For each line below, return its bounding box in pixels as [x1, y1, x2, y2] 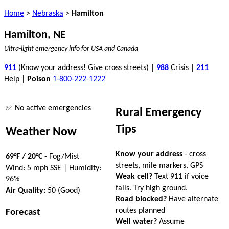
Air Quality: [6, 186, 45, 195]
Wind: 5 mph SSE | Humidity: [6, 164, 101, 172]
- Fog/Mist [42, 152, 79, 161]
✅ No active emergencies [6, 104, 91, 112]
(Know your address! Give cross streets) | [16, 64, 156, 72]
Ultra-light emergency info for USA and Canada [4, 45, 138, 52]
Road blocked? [116, 195, 167, 203]
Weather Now [6, 126, 77, 139]
